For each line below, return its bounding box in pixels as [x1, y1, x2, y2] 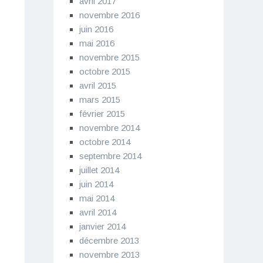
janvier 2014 [79, 221, 126, 231]
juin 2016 [79, 23, 113, 34]
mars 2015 [79, 94, 120, 104]
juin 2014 [79, 178, 113, 189]
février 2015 [79, 108, 125, 119]
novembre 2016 [79, 9, 140, 20]
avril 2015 [79, 80, 116, 90]
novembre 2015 [79, 52, 140, 62]
